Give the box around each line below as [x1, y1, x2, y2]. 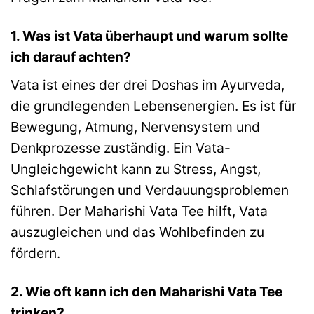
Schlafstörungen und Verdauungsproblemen [11, 181, 289, 198]
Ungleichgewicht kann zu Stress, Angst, [11, 160, 261, 177]
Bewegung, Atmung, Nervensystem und [11, 118, 260, 135]
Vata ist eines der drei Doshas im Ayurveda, [11, 76, 285, 93]
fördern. [11, 244, 60, 261]
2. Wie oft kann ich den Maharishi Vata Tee [11, 282, 282, 300]
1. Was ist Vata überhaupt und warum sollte [11, 27, 288, 45]
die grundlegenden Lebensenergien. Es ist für [11, 97, 296, 114]
